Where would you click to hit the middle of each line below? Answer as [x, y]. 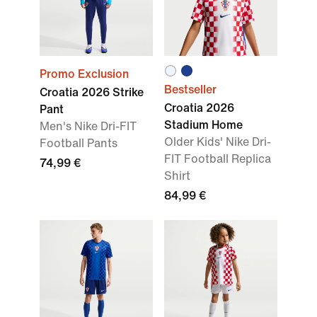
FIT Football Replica [218, 159]
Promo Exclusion [84, 74]
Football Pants [79, 143]
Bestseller [190, 90]
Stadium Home [203, 125]
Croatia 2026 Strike [92, 92]
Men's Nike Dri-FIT [88, 126]
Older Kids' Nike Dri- [218, 142]
